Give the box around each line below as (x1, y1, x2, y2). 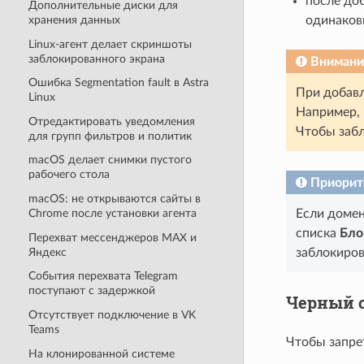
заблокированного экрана (28, 52, 165, 65)
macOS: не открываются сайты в (28, 193, 201, 206)
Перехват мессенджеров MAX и (28, 231, 197, 244)
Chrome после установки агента (28, 207, 197, 220)
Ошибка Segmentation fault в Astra (28, 76, 209, 89)
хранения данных (28, 13, 120, 26)
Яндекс (28, 245, 67, 258)
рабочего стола (28, 168, 110, 181)
